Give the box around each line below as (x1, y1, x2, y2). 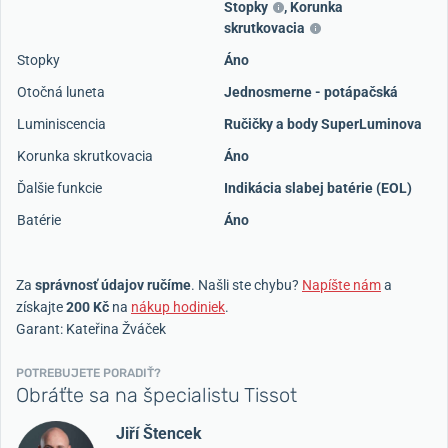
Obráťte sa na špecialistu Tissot (16, 382, 297, 407)
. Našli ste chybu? (191, 276, 302, 293)
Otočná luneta (17, 83, 105, 100)
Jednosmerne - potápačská (224, 83, 398, 100)
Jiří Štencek (116, 423, 202, 443)
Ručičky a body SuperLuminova (224, 115, 422, 132)
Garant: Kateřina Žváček (16, 320, 166, 337)
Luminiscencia (17, 115, 106, 132)
